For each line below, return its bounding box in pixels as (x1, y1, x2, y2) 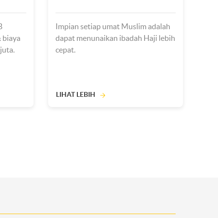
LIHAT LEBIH (55, 91, 95, 98)
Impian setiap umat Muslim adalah (55, 22, 170, 31)
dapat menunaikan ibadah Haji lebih (55, 34, 175, 42)
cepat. (55, 45, 75, 54)
